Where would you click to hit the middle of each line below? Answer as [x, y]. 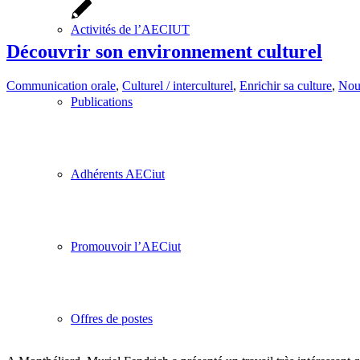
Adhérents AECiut [118, 174]
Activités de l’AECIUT [130, 29]
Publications [102, 102]
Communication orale [61, 85]
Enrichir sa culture [286, 85]
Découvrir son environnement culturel [164, 51]
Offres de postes [112, 319]
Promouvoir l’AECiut [126, 246]
